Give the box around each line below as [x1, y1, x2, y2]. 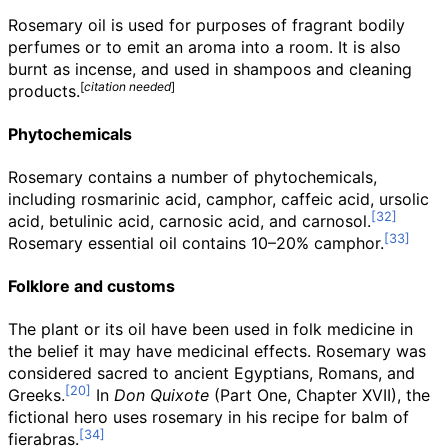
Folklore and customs [8, 276, 175, 296]
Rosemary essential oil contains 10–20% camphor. [8, 233, 384, 253]
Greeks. [8, 385, 65, 405]
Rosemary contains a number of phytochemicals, [8, 167, 377, 187]
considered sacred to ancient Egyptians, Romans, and [8, 363, 415, 383]
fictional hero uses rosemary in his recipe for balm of [8, 407, 409, 427]
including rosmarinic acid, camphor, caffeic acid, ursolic [8, 189, 429, 209]
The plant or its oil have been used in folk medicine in [8, 319, 413, 339]
